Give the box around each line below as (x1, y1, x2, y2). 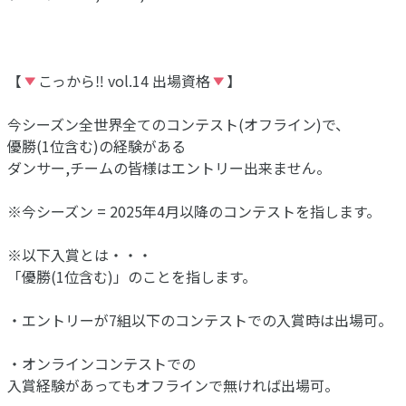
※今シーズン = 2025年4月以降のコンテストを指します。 (7, 200, 381, 223)
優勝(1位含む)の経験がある (7, 135, 186, 158)
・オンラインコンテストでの (7, 353, 196, 375)
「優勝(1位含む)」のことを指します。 (7, 266, 256, 288)
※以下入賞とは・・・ (7, 244, 152, 266)
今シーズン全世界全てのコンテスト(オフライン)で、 (7, 113, 350, 136)
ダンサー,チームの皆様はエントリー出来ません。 (7, 157, 331, 179)
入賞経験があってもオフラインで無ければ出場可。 (7, 374, 339, 397)
